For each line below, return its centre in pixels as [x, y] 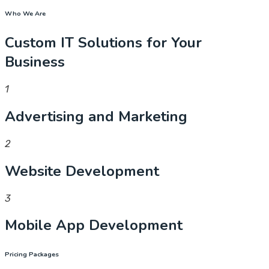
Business [35, 62]
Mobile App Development [94, 225]
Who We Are [25, 14]
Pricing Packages [32, 255]
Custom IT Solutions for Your [103, 43]
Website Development [82, 171]
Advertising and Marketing [96, 116]
